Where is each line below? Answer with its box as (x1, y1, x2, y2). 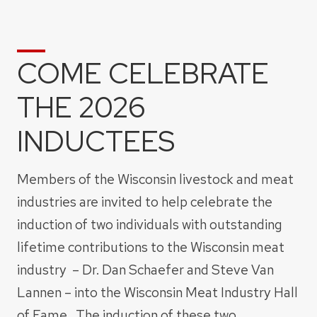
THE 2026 (17, 88, 146, 126)
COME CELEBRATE (17, 54, 269, 92)
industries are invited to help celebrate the (17, 192, 272, 212)
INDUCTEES (17, 122, 175, 160)
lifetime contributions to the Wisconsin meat (17, 238, 284, 257)
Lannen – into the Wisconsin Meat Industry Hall (17, 283, 298, 302)
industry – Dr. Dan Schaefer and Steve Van (17, 260, 274, 279)
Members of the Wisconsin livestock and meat (17, 170, 294, 189)
